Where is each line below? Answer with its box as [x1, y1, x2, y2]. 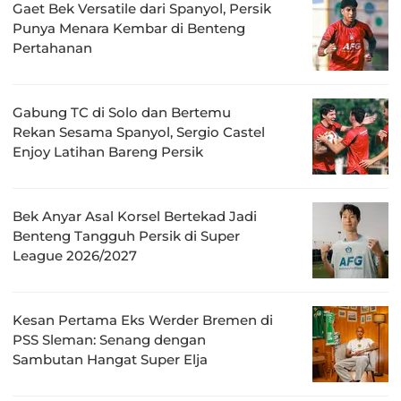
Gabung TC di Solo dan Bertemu [13, 104, 231, 122]
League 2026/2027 [13, 247, 137, 265]
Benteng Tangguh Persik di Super [13, 227, 240, 245]
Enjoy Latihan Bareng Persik [13, 143, 203, 161]
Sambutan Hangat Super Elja [13, 351, 208, 369]
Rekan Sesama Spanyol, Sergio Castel [13, 124, 265, 141]
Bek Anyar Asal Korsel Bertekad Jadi [13, 208, 257, 226]
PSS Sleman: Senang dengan [13, 331, 206, 349]
